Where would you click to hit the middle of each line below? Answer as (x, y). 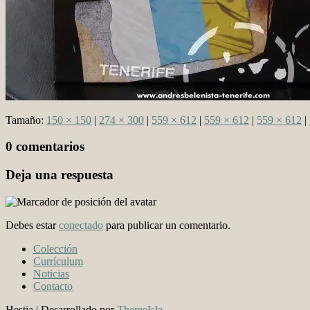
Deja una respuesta (60, 174)
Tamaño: (26, 120)
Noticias (51, 273)
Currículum (58, 261)
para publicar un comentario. (167, 225)
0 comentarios (45, 147)
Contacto (53, 286)
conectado (81, 225)
